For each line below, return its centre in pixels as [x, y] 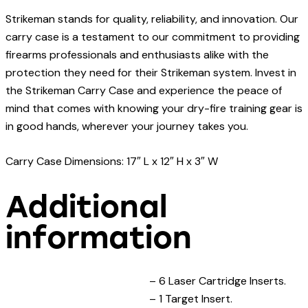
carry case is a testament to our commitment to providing [153, 37]
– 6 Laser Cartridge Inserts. [218, 280]
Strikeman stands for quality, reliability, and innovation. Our [152, 19]
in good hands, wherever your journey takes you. [127, 126]
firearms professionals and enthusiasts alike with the [137, 55]
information [99, 237]
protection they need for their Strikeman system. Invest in [151, 73]
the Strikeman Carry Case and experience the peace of [144, 91]
